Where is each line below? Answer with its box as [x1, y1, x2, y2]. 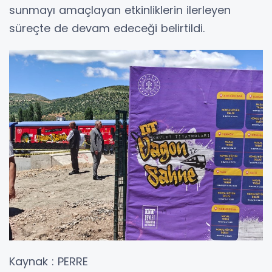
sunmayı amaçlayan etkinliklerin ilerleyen [9, 2, 231, 18]
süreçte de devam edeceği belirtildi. [9, 21, 205, 36]
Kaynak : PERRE [9, 253, 88, 269]
